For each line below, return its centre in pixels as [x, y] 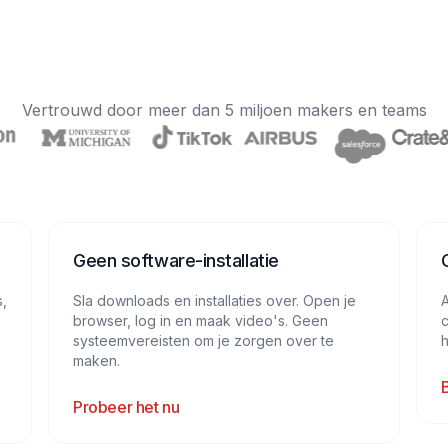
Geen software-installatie [176, 260]
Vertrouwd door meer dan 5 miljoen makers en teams [224, 110]
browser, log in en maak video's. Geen [200, 320]
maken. [96, 360]
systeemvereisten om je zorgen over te [203, 340]
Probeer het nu [126, 407]
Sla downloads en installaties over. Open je [214, 300]
